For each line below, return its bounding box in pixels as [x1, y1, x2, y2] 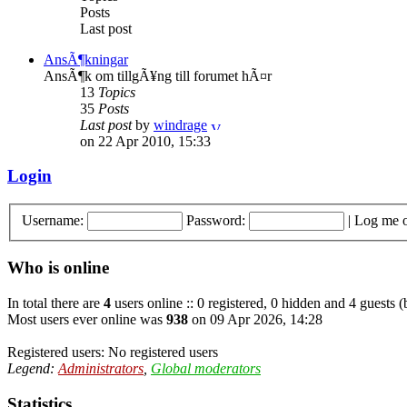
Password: [186, 212, 245, 228]
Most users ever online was [7, 312, 166, 328]
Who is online [7, 258, 109, 278]
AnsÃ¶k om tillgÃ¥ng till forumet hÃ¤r [44, 67, 272, 84]
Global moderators [151, 361, 261, 377]
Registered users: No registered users [7, 344, 218, 361]
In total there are [7, 295, 104, 312]
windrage [154, 116, 207, 133]
